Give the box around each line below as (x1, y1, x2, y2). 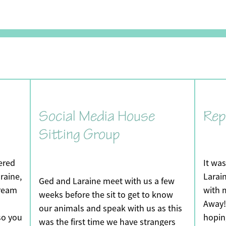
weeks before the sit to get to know (38, 189, 173, 201)
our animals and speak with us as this (38, 203, 182, 214)
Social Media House (38, 107, 155, 126)
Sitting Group (38, 125, 120, 144)
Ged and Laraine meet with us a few (38, 176, 175, 187)
